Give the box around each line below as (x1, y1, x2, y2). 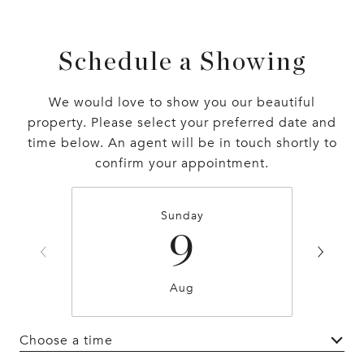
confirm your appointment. (95, 155, 269, 172)
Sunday (160, 209, 204, 223)
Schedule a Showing (58, 49, 306, 76)
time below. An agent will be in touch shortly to (27, 135, 337, 152)
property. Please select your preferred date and (28, 115, 336, 132)
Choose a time (19, 331, 113, 349)
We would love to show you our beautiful (49, 94, 315, 111)
